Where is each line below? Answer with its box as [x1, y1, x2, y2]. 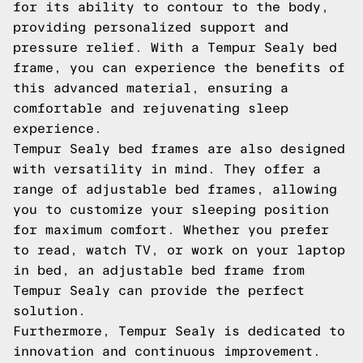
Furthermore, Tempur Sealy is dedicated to [13, 324, 345, 338]
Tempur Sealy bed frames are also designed [13, 142, 345, 156]
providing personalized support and [13, 20, 288, 34]
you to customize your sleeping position [13, 203, 329, 216]
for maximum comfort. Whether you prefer [13, 223, 329, 237]
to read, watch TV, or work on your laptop [13, 243, 345, 257]
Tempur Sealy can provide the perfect [13, 284, 305, 297]
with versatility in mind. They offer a [13, 162, 321, 176]
